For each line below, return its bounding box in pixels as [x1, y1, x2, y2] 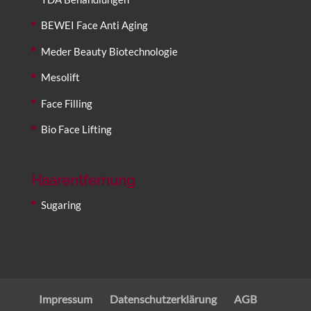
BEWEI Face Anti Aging [40, 19, 148, 31]
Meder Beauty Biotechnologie [40, 44, 178, 58]
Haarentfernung [31, 171, 135, 189]
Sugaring [40, 198, 81, 211]
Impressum [38, 292, 92, 306]
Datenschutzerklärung [109, 292, 217, 306]
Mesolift [40, 71, 80, 83]
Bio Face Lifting [40, 123, 112, 135]
